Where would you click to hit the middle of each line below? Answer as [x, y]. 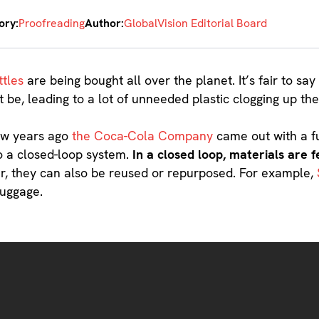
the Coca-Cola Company [143, 136]
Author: [105, 23]
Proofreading [52, 23]
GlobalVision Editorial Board [196, 23]
